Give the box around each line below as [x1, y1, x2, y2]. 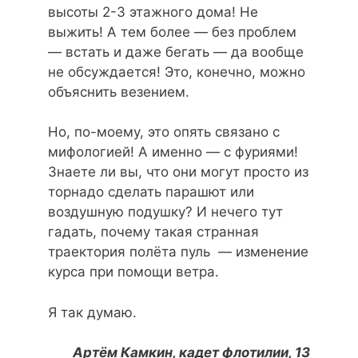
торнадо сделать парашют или [48, 184, 254, 201]
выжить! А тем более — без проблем [48, 23, 296, 40]
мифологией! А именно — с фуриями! [48, 144, 298, 161]
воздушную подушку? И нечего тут [48, 204, 283, 221]
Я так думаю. [48, 304, 137, 320]
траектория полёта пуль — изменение [48, 244, 308, 261]
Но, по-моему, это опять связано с [48, 124, 280, 141]
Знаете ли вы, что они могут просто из [48, 164, 308, 181]
